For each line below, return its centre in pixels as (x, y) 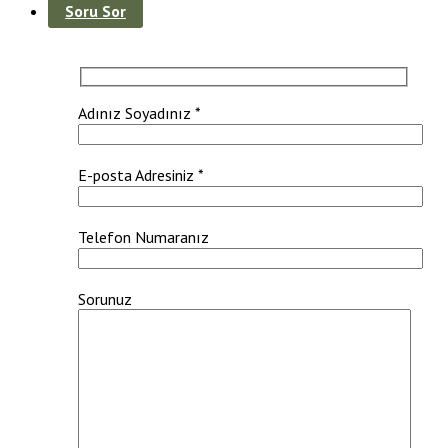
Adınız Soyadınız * (139, 112)
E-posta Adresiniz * (141, 174)
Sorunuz (105, 298)
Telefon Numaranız (143, 236)
